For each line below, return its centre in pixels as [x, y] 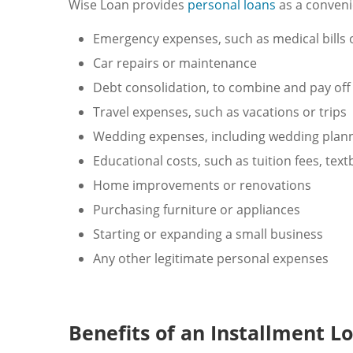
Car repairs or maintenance [175, 63]
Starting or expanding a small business [208, 234]
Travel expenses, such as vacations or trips [220, 112]
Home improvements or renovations [202, 186]
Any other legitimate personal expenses [211, 259]
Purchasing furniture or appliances [197, 210]
